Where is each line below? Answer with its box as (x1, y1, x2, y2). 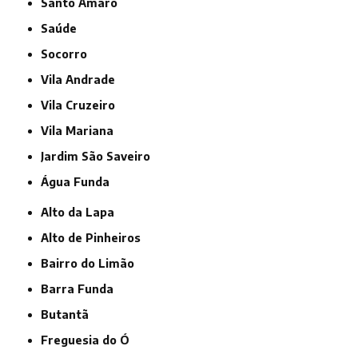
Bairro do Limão (49, 257, 135, 271)
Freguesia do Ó (48, 333, 130, 348)
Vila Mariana (49, 124, 114, 138)
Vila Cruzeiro (49, 98, 116, 113)
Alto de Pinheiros (49, 231, 141, 245)
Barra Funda (49, 282, 114, 296)
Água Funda (49, 175, 110, 189)
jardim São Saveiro (44, 149, 151, 164)
